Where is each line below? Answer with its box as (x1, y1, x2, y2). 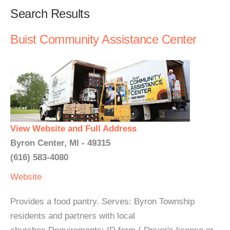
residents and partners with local (10, 211, 135, 221)
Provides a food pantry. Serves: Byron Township (10, 197, 195, 206)
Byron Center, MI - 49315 (10, 138, 110, 148)
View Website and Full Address (10, 124, 137, 133)
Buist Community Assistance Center (10, 32, 197, 46)
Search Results (10, 7, 89, 21)
